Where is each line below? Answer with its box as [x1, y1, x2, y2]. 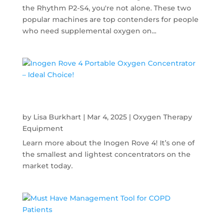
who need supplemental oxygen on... [22, 26, 156, 35]
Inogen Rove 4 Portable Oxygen [22, 94, 152, 104]
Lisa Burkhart [33, 112, 81, 121]
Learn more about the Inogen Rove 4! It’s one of [22, 138, 195, 147]
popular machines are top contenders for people [22, 14, 199, 24]
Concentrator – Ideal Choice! [22, 102, 136, 112]
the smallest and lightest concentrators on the [22, 149, 191, 159]
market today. [22, 161, 73, 170]
